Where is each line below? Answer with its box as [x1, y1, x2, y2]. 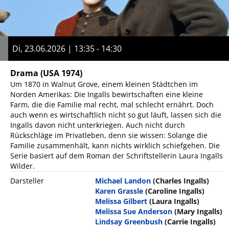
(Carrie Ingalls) [165, 216, 216, 226]
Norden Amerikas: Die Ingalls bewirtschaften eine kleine [10, 89, 203, 99]
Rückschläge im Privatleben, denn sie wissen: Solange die [10, 130, 208, 140]
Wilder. [10, 161, 35, 171]
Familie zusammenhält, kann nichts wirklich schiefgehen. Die [10, 140, 220, 150]
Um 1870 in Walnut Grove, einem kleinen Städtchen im [10, 79, 198, 89]
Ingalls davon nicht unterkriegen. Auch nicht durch [10, 120, 185, 130]
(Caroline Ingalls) [145, 186, 205, 196]
